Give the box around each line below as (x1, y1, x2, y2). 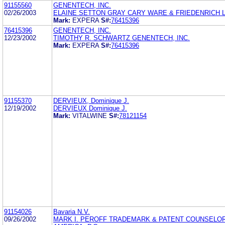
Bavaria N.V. (53, 207, 90, 215)
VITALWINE (72, 111, 109, 120)
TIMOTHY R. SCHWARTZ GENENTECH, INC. (53, 34, 190, 42)
